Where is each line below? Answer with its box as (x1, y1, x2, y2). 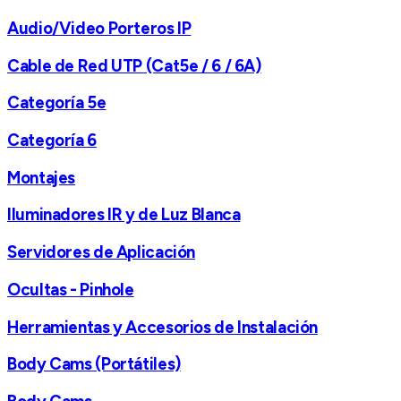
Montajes (7, 166, 76, 188)
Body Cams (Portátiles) (7, 354, 181, 375)
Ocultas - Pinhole (7, 278, 134, 300)
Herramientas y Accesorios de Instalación (7, 316, 319, 337)
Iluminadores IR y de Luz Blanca (7, 204, 241, 226)
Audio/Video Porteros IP (7, 17, 192, 38)
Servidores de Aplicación (7, 242, 196, 263)
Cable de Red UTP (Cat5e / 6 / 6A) (7, 55, 261, 76)
